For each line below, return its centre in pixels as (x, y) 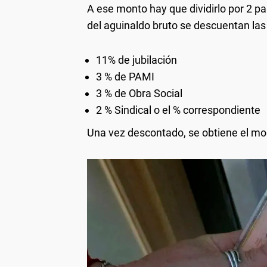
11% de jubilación (136, 60)
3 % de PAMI (125, 76)
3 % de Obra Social (139, 93)
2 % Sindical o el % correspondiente (178, 110)
